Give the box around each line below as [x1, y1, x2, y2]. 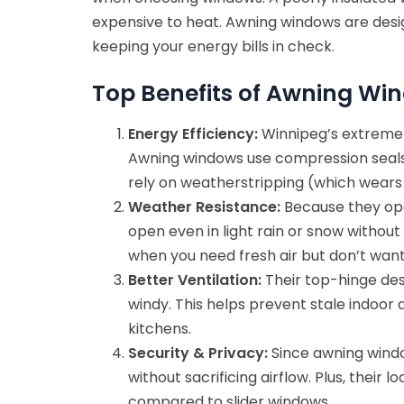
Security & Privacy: [128, 342, 268, 363]
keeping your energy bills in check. [92, 35, 335, 57]
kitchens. [128, 317, 191, 339]
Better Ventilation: [128, 269, 262, 290]
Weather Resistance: [128, 196, 280, 217]
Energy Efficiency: [128, 123, 258, 144]
